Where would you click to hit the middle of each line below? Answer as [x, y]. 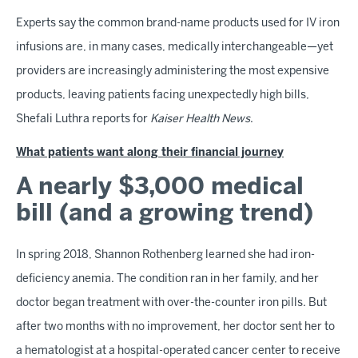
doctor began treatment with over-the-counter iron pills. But [171, 303]
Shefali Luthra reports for [83, 119]
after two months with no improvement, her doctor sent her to [175, 327]
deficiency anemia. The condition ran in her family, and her [167, 279]
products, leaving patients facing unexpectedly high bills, [163, 95]
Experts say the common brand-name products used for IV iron [178, 24]
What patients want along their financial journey [150, 153]
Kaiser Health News [200, 119]
